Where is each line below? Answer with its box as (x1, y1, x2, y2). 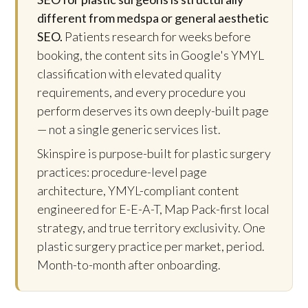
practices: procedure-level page (37, 164, 207, 180)
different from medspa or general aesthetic (37, 10, 269, 26)
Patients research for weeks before (63, 29, 251, 45)
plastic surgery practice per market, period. (37, 239, 265, 254)
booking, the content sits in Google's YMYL (37, 47, 264, 63)
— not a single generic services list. (37, 122, 221, 137)
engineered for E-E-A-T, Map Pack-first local (37, 201, 269, 217)
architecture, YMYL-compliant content (37, 183, 239, 199)
